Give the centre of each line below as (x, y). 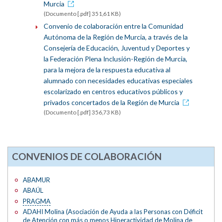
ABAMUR (37, 180)
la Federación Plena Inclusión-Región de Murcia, (115, 58)
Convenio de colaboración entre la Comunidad (113, 26)
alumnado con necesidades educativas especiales (118, 80)
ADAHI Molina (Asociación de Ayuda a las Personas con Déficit (113, 212)
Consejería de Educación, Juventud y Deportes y (116, 48)
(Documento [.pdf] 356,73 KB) (82, 112)
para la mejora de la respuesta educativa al (107, 69)
